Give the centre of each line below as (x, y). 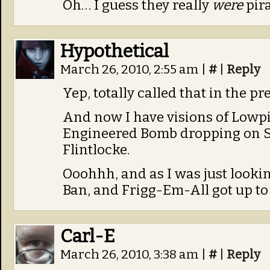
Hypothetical (115, 51)
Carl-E (88, 236)
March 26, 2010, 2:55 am (131, 70)
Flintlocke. (96, 150)
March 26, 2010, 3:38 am (131, 255)
